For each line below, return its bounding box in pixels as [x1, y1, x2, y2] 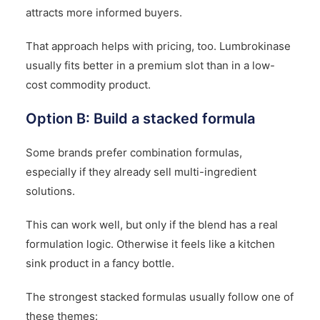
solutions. [25, 184, 75, 198]
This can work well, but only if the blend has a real [25, 217, 278, 231]
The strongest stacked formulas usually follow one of [25, 289, 294, 304]
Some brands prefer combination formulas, [25, 145, 242, 159]
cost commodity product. [25, 77, 151, 91]
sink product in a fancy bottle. [25, 256, 174, 270]
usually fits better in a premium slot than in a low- [25, 58, 275, 72]
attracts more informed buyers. [25, 5, 182, 19]
